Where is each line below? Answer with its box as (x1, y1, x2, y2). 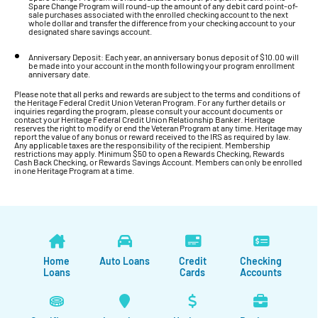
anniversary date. (28, 69, 90, 79)
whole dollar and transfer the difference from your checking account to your (28, 18, 295, 28)
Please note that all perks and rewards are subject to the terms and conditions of (14, 89, 300, 99)
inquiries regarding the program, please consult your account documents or (14, 106, 283, 116)
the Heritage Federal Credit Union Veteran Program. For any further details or (14, 97, 285, 108)
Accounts (239, 265, 282, 278)
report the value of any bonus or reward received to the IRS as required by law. (14, 131, 290, 142)
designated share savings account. (28, 26, 152, 37)
